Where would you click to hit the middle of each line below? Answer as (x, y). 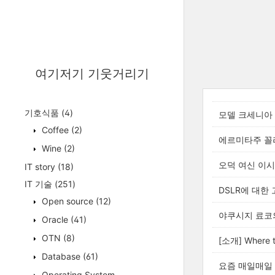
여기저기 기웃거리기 (92, 74)
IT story (41, 167)
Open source (68, 201)
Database (61, 256)
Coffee (55, 130)
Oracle (55, 219)
